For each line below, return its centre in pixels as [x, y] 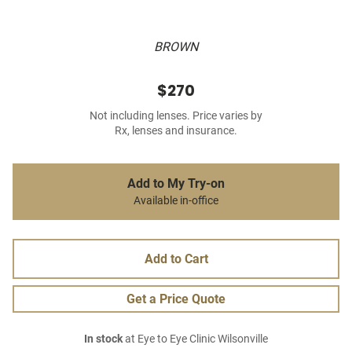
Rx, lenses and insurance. [176, 131]
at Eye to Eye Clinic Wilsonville [195, 339]
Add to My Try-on [176, 184]
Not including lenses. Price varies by [176, 116]
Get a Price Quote [176, 299]
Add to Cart [176, 259]
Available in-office [176, 201]
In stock [103, 339]
